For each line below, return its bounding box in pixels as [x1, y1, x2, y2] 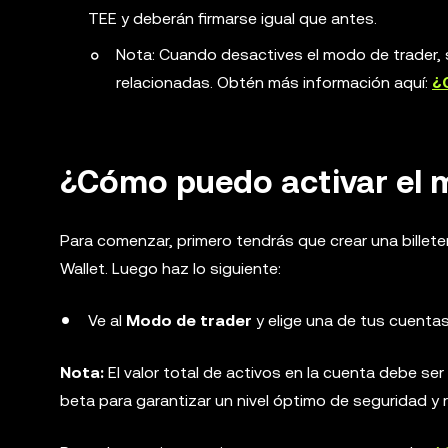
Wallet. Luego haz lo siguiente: [60, 259, 281, 278]
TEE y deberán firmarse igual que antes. [88, 9, 377, 28]
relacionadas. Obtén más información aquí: [116, 73, 432, 92]
